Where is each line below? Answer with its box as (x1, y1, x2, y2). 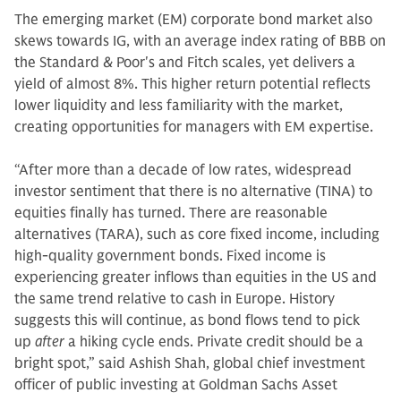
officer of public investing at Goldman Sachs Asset (14, 376, 337, 394)
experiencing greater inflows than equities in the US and (14, 269, 377, 286)
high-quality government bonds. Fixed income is (14, 247, 326, 265)
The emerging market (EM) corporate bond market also (14, 11, 372, 29)
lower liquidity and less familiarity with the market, (14, 97, 343, 115)
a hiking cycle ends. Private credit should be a (64, 333, 363, 351)
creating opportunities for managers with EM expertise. (14, 118, 377, 136)
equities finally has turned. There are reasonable (14, 204, 328, 222)
